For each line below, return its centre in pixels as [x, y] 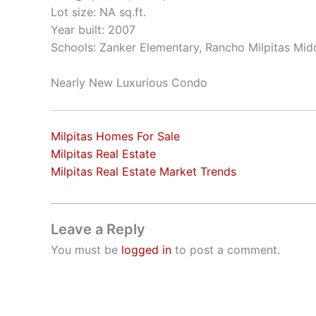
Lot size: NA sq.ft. [98, 12]
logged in [146, 249]
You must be [86, 249]
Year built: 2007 [93, 29]
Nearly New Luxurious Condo [129, 83]
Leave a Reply [98, 229]
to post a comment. [226, 249]
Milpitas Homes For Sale [115, 136]
